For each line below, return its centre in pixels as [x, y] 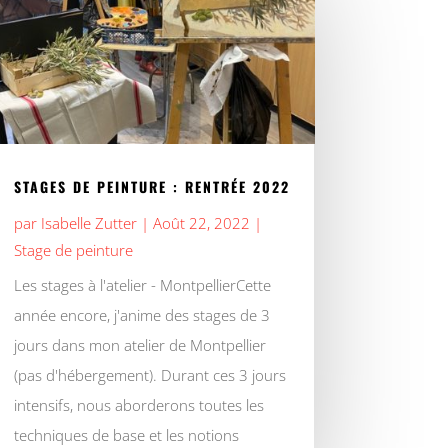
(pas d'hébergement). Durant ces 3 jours [149, 375]
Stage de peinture [73, 250]
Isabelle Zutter [88, 223]
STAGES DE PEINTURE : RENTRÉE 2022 [151, 187]
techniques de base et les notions [126, 435]
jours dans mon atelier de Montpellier [139, 345]
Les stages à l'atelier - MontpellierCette [142, 285]
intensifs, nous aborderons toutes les [138, 405]
